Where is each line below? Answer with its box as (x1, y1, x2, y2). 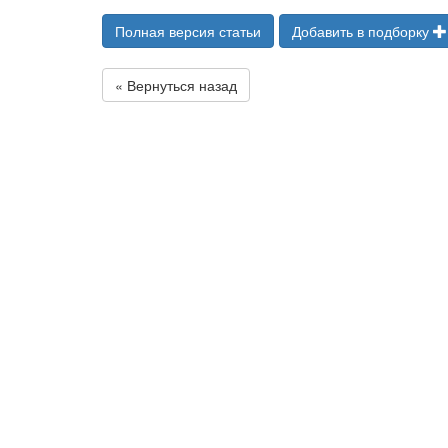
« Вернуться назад (115, 75, 237, 95)
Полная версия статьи (115, 21, 261, 41)
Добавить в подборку (292, 21, 433, 41)
